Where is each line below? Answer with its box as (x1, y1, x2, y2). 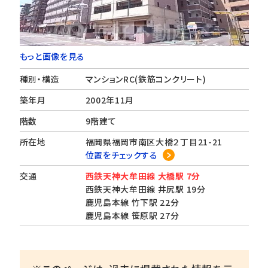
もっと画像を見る (19, 50, 86, 62)
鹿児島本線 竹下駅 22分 (85, 196, 179, 208)
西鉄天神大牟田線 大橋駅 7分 (85, 170, 200, 182)
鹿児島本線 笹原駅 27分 (85, 209, 179, 221)
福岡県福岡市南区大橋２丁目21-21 (85, 136, 232, 148)
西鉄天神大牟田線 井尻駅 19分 (85, 183, 206, 195)
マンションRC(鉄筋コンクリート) (85, 73, 206, 85)
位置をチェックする (85, 149, 158, 161)
